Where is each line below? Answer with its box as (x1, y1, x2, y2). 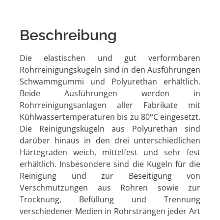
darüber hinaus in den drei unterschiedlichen (20, 135, 200, 146)
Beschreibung (20, 26, 117, 44)
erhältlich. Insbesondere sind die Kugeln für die (20, 158, 200, 169)
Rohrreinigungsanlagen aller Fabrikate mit (20, 99, 200, 110)
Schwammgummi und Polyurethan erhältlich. (20, 76, 200, 87)
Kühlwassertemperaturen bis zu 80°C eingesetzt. (20, 111, 200, 122)
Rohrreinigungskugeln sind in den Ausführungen (20, 64, 200, 75)
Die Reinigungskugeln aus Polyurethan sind (20, 123, 200, 134)
